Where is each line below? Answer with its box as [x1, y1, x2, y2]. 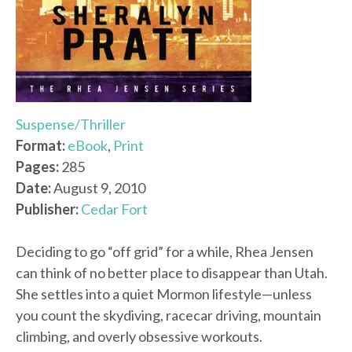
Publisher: [16, 200, 79, 218]
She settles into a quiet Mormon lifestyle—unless [16, 285, 312, 303]
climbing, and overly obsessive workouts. [16, 328, 262, 346]
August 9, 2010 [51, 179, 145, 197]
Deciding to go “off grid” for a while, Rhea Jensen [16, 243, 313, 261]
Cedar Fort [81, 200, 148, 218]
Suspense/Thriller [16, 115, 126, 134]
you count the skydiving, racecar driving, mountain [16, 306, 321, 324]
